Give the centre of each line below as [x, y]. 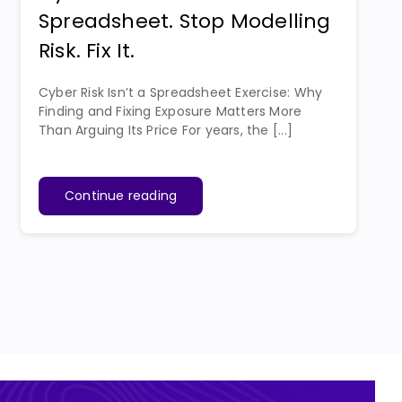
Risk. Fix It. [87, 50]
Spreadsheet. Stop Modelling [184, 21]
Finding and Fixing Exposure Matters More [170, 111]
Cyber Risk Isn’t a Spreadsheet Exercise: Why [180, 92]
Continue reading [121, 195]
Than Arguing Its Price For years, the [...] [165, 130]
